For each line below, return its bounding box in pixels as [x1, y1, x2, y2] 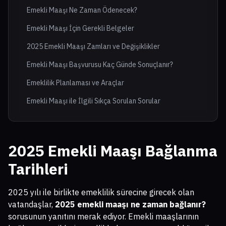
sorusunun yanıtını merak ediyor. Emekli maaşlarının [8, 211, 199, 222]
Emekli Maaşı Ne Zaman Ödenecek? [27, 6, 137, 15]
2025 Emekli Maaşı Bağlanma [8, 141, 217, 161]
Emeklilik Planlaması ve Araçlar [27, 78, 124, 88]
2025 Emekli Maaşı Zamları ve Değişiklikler [27, 42, 160, 51]
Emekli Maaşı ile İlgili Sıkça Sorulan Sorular [27, 96, 160, 106]
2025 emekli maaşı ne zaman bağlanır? [55, 199, 206, 210]
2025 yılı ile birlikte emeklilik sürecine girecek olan [8, 187, 194, 198]
